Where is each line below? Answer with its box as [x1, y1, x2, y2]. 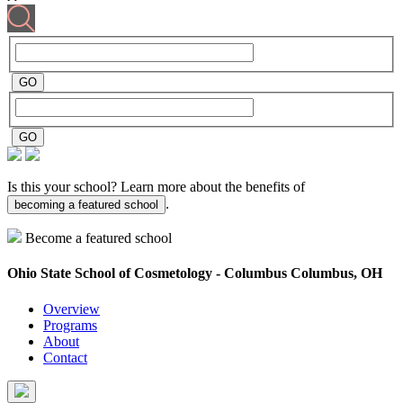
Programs [43, 317, 97, 333]
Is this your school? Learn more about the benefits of [7, 179, 305, 195]
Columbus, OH [291, 265, 382, 282]
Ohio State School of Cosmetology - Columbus [7, 265, 291, 282]
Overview [43, 300, 100, 317]
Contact [43, 349, 87, 365]
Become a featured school [25, 230, 172, 246]
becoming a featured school [14, 198, 158, 212]
